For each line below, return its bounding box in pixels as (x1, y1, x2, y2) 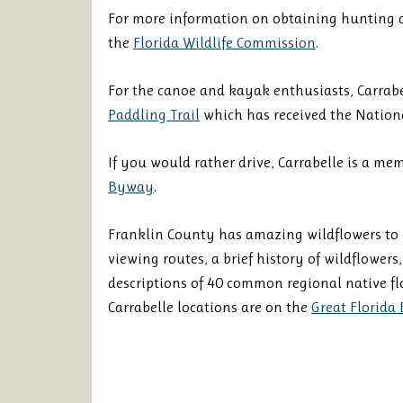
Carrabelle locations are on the (108, 298, 311, 316)
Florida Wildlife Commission (133, 33, 316, 51)
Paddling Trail (108, 105, 200, 123)
